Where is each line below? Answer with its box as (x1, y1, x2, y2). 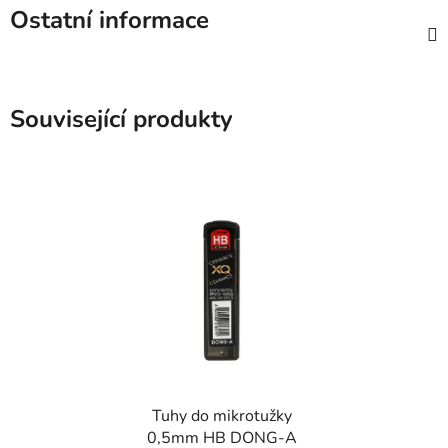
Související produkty (10, 103, 233, 136)
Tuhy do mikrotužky (151, 405, 292, 428)
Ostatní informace (10, 4, 209, 37)
